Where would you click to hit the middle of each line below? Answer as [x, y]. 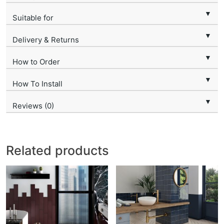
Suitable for [33, 18]
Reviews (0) [33, 106]
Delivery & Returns [46, 40]
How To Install [37, 84]
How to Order [36, 62]
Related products [57, 151]
